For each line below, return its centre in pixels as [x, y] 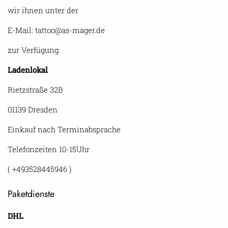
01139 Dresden [33, 110]
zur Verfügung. [34, 50]
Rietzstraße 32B [35, 90]
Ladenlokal [28, 70]
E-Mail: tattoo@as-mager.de [56, 30]
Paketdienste [31, 194]
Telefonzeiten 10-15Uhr [49, 149]
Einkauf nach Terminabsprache [64, 130]
